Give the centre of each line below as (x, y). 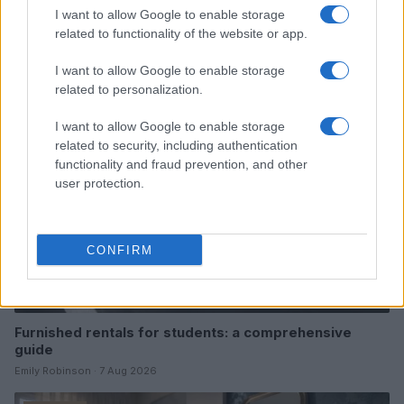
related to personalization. (129, 89)
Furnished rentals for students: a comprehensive (183, 333)
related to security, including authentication (176, 145)
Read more (70, 36)
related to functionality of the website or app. (181, 33)
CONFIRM (119, 250)
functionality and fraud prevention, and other (181, 164)
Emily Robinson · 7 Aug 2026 (86, 371)
